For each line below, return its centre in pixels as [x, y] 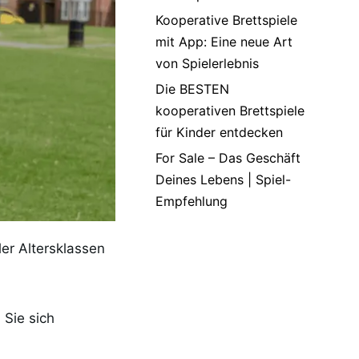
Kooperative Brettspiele [226, 20]
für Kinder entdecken [219, 132]
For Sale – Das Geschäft [228, 158]
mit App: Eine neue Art [224, 42]
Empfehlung [192, 201]
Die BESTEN [192, 89]
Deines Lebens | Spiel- [223, 179]
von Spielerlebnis [207, 63]
